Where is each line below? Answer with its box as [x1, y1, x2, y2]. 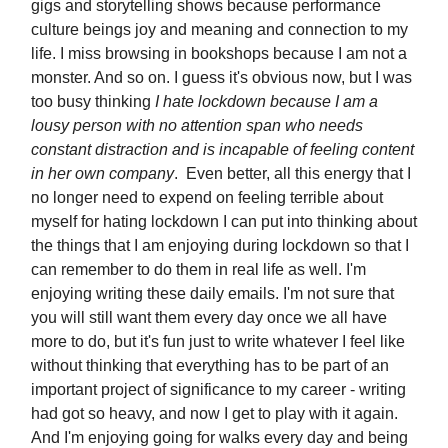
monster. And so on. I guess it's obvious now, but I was [31, 69, 412, 86]
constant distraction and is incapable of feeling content [31, 141, 414, 158]
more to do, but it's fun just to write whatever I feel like [31, 333, 405, 350]
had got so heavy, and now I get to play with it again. [31, 405, 398, 422]
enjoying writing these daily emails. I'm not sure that [31, 285, 394, 302]
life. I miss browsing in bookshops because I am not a [31, 45, 407, 62]
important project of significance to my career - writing [31, 381, 406, 398]
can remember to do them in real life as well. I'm [31, 261, 366, 278]
